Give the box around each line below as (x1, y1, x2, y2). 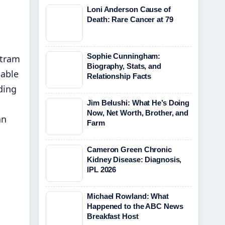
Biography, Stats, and (87, 62, 161, 70)
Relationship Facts (87, 72, 152, 80)
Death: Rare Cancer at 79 (87, 15, 173, 24)
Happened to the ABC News (87, 202, 183, 210)
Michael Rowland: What (87, 192, 169, 200)
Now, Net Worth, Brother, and (87, 108, 189, 117)
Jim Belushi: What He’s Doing (87, 98, 190, 107)
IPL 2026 (87, 165, 117, 174)
